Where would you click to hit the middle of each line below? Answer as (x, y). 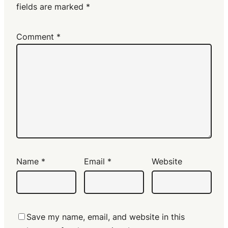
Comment (36, 37)
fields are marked (51, 7)
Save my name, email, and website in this (106, 217)
